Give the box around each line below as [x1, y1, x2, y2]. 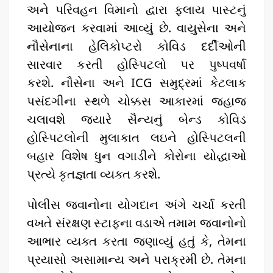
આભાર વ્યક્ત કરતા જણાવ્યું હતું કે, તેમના [27, 232, 246, 249]
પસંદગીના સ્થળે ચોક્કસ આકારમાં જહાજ [27, 92, 246, 109]
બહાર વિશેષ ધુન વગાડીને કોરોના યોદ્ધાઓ [27, 147, 246, 164]
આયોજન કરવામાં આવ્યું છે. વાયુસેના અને [27, 19, 246, 36]
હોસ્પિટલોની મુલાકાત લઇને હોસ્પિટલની [27, 129, 246, 146]
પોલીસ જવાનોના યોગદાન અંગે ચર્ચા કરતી [27, 196, 246, 213]
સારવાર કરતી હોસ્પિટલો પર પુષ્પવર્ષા [27, 55, 246, 73]
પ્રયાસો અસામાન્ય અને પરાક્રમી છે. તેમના [27, 250, 246, 268]
